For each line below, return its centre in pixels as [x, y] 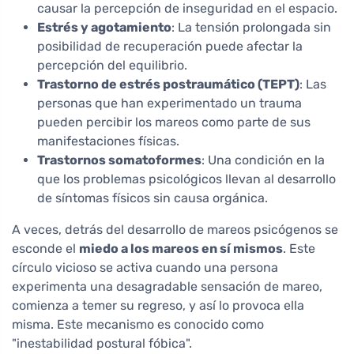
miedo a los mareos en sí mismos [181, 249]
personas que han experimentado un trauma [169, 104]
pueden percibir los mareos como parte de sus [174, 122]
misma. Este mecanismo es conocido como [138, 325]
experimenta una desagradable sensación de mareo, [167, 287]
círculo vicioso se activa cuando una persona [145, 268]
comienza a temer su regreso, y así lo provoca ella [158, 306]
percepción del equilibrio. [112, 66]
